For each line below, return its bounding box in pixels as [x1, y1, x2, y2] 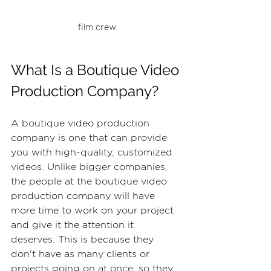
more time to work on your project [11, 206, 177, 216]
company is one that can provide [11, 133, 170, 143]
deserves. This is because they [11, 235, 157, 245]
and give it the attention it [11, 220, 137, 230]
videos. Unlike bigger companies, [11, 162, 171, 172]
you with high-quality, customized [11, 148, 175, 158]
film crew [77, 24, 116, 33]
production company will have [11, 191, 158, 201]
